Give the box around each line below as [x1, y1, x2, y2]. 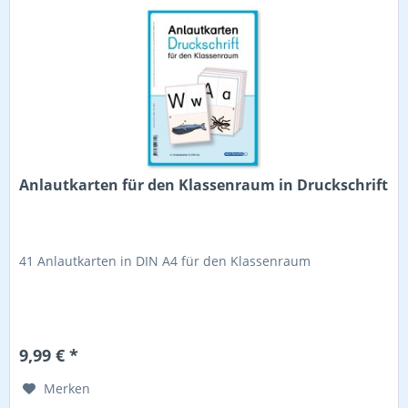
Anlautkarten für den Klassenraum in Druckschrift [19, 175, 389, 196]
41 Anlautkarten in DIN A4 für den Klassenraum [19, 252, 311, 270]
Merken [44, 380, 91, 398]
